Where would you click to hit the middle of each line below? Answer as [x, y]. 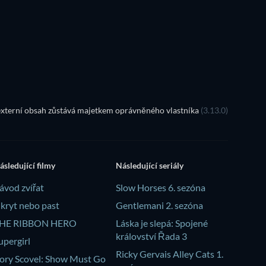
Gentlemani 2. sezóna [159, 205]
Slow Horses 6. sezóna [160, 187]
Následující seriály [149, 165]
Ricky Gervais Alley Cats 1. [169, 254]
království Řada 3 [151, 236]
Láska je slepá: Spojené [161, 223]
